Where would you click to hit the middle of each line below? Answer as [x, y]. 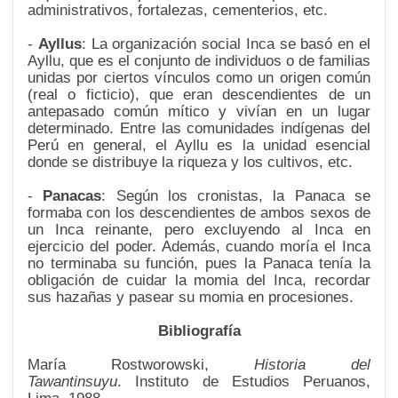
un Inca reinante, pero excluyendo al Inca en [199, 230]
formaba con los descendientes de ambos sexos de [199, 213]
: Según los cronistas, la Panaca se [236, 196]
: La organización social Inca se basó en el [226, 44]
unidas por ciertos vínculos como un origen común [199, 78]
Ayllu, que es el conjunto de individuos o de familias [199, 61]
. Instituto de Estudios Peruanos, [244, 382]
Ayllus [60, 44]
